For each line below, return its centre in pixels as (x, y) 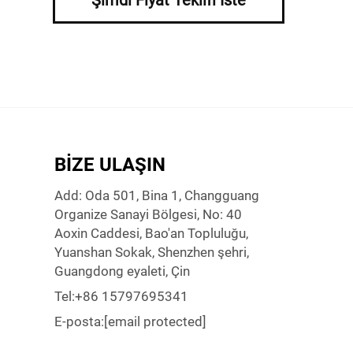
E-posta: (79, 321)
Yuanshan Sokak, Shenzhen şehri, (151, 252)
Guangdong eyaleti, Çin (122, 271)
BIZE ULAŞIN (110, 165)
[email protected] (155, 321)
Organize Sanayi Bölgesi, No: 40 (148, 214)
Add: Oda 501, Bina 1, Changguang (156, 195)
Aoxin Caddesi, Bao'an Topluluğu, (151, 233)
